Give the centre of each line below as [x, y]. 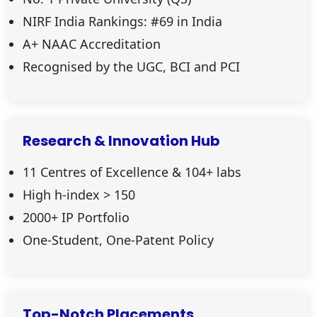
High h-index [63, 194]
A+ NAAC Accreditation [92, 44]
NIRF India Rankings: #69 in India [122, 21]
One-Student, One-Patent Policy [118, 240]
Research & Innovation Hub [121, 140]
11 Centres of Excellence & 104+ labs [132, 172]
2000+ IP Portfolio [76, 217]
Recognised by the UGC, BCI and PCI [131, 66]
